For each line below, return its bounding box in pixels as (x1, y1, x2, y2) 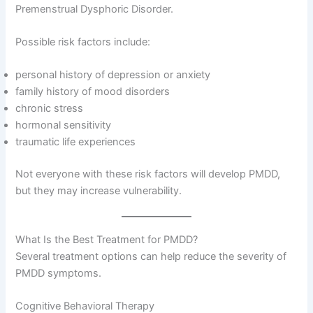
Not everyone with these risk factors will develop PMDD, (15, 168, 281, 181)
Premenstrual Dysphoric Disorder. (15, 2, 174, 15)
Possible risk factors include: (15, 36, 151, 49)
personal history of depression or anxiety (15, 68, 211, 82)
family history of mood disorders (15, 85, 170, 99)
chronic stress (15, 102, 84, 115)
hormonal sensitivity (15, 119, 112, 132)
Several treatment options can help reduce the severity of (15, 249, 287, 263)
